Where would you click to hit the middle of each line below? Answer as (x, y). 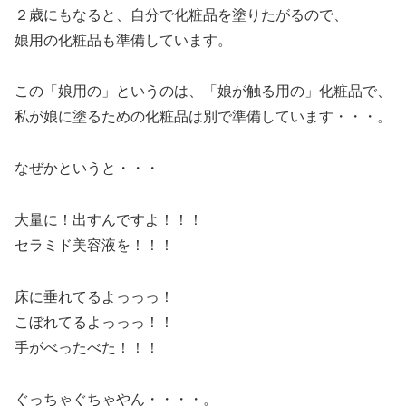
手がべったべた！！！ (87, 347)
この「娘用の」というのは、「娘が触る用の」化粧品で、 (203, 92)
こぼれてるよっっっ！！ (94, 322)
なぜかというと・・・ (87, 169)
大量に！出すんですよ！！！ (109, 219)
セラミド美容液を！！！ (94, 245)
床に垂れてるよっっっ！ (94, 296)
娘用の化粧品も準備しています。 (123, 40)
